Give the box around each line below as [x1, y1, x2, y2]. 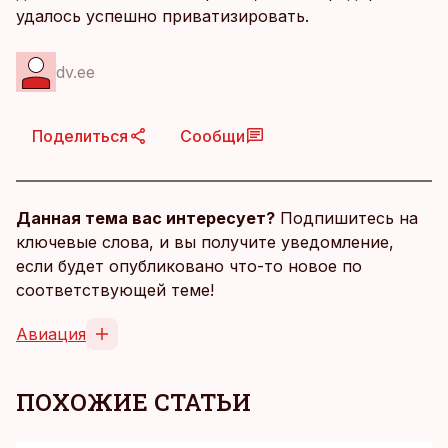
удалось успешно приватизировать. [16, 6, 309, 26]
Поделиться [32, 126, 128, 146]
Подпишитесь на [275, 208, 418, 228]
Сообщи [180, 126, 245, 146]
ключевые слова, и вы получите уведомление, [16, 232, 394, 252]
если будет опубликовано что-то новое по [16, 256, 362, 276]
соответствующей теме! [16, 280, 214, 300]
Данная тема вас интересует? [16, 208, 275, 228]
